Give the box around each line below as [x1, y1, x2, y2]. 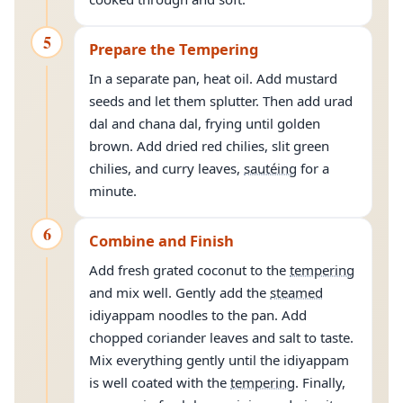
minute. [89, 182, 137, 200]
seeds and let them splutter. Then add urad [89, 92, 353, 110]
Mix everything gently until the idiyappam [89, 351, 349, 369]
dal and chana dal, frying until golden [89, 114, 320, 132]
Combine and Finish [89, 230, 234, 251]
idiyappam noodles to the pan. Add [89, 306, 307, 324]
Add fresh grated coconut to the [89, 261, 290, 279]
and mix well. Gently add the [89, 283, 270, 301]
